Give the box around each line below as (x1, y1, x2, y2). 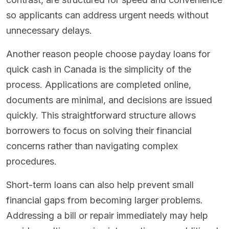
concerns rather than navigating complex (6, 141, 178, 152)
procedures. (6, 156, 57, 167)
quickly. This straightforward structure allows (6, 110, 196, 121)
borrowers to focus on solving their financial (6, 125, 192, 136)
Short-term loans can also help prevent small (6, 179, 194, 191)
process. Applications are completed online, (6, 79, 191, 90)
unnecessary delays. (6, 25, 92, 36)
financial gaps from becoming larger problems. (6, 195, 203, 206)
